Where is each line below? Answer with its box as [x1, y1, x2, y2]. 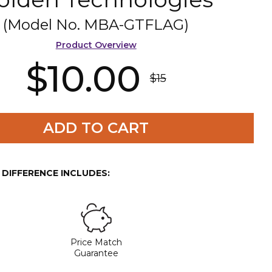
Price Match [70, 236, 122, 248]
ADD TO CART [43, 118, 149, 137]
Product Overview [55, 39, 137, 50]
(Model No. [3, 15, 84, 33]
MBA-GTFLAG [84, 15, 185, 33]
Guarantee [73, 247, 118, 259]
